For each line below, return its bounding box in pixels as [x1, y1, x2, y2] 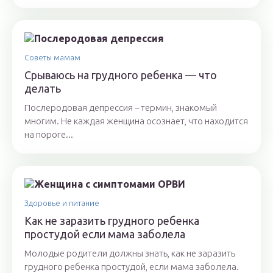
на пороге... [24, 129, 73, 140]
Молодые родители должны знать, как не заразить [24, 248, 235, 259]
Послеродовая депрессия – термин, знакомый [24, 102, 217, 113]
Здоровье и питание [24, 199, 99, 208]
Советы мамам [24, 53, 80, 62]
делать [24, 82, 61, 95]
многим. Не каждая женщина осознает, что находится [24, 116, 248, 127]
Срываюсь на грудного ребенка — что [24, 69, 217, 82]
